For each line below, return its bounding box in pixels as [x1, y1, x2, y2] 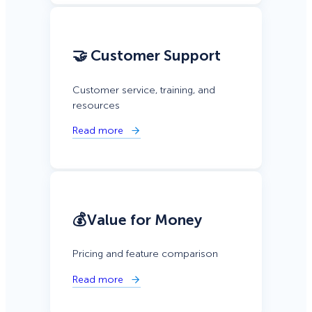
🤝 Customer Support [72, 47, 221, 65]
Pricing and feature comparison [72, 248, 218, 260]
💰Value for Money [72, 210, 202, 229]
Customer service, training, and [72, 84, 215, 96]
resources [72, 99, 120, 111]
